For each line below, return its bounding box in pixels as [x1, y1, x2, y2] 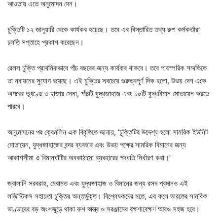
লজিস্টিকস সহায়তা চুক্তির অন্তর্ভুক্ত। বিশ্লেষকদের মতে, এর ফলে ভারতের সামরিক [7, 191, 207, 201]
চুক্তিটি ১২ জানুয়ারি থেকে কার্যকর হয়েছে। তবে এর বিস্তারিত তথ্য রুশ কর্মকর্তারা [7, 24, 200, 34]
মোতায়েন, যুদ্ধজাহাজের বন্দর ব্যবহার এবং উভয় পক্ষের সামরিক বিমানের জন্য [7, 140, 186, 149]
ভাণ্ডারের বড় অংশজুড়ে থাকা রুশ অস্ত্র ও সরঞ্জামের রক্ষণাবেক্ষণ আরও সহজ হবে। [7, 204, 200, 214]
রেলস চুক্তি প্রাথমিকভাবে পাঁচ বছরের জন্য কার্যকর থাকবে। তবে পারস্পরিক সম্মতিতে [7, 63, 207, 73]
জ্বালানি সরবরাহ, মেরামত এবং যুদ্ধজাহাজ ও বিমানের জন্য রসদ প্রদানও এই [7, 178, 188, 188]
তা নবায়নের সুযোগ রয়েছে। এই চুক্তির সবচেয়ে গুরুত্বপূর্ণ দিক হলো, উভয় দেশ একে [7, 75, 206, 85]
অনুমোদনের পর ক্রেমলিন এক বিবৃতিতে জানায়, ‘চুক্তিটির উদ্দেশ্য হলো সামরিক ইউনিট [7, 127, 208, 137]
